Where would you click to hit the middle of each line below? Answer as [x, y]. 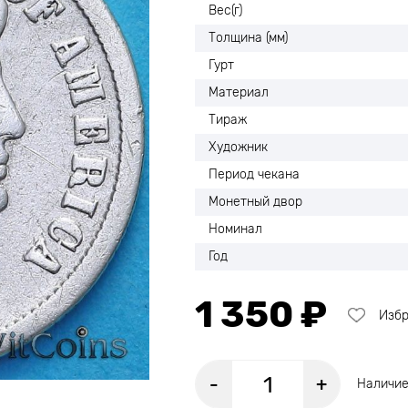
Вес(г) [225, 10]
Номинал [235, 229]
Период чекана [254, 174]
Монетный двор [255, 202]
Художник [238, 147]
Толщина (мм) [248, 38]
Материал [239, 92]
